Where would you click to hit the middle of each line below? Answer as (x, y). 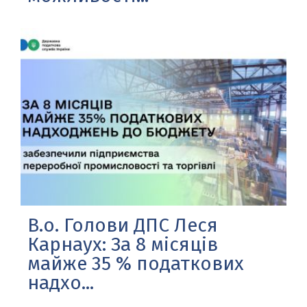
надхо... (61, 282)
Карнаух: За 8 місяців (123, 244)
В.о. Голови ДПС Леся (123, 225)
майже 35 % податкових (136, 263)
